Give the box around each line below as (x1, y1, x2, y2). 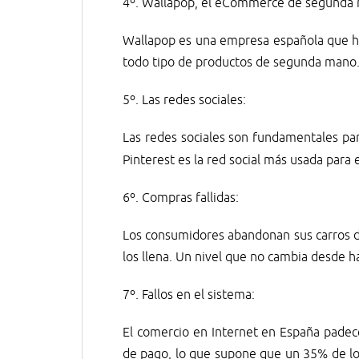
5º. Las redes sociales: (123, 92, 246, 108)
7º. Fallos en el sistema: (123, 287, 255, 303)
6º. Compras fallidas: (123, 190, 239, 206)
